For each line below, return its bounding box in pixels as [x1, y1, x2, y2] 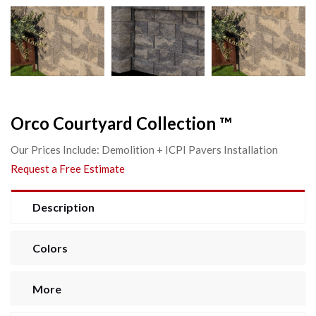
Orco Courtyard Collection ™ [11, 112, 231, 133]
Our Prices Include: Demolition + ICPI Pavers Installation [11, 142, 278, 156]
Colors [32, 241, 68, 255]
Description [32, 200, 95, 214]
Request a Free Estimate [11, 162, 125, 175]
